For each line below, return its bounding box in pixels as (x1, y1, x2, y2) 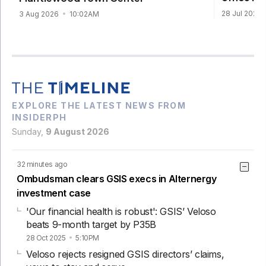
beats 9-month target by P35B (26, 218, 156, 230)
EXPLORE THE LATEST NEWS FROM (12, 100, 186, 110)
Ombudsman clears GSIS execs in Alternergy (17, 173, 217, 185)
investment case (17, 187, 91, 199)
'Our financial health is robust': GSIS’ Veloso (26, 205, 216, 217)
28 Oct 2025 (26, 233, 68, 242)
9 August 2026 (46, 126, 109, 137)
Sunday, (12, 126, 46, 137)
